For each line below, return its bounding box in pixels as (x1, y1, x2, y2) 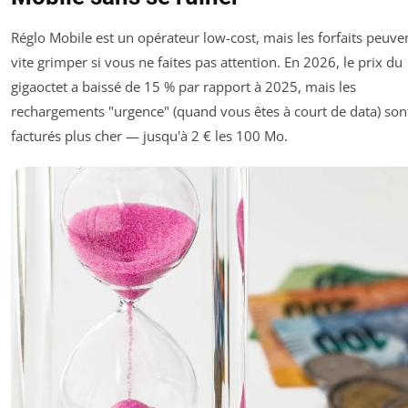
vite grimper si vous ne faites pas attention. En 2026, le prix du (11, 52, 403, 71)
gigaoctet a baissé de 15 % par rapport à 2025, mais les (11, 76, 356, 96)
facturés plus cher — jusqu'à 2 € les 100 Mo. (11, 126, 288, 145)
